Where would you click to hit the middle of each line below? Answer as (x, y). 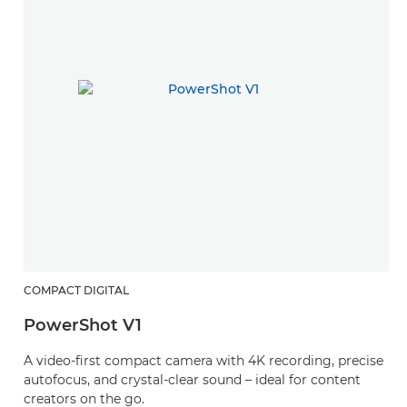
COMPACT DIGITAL (76, 290)
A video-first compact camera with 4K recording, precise (203, 361)
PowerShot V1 (83, 325)
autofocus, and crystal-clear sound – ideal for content (192, 380)
